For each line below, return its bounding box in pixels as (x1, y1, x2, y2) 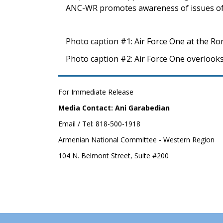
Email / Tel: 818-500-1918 (58, 119, 140, 128)
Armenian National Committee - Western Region (58, 135, 215, 144)
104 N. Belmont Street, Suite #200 (58, 151, 169, 160)
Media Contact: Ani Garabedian (58, 103, 170, 112)
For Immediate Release (58, 87, 133, 97)
